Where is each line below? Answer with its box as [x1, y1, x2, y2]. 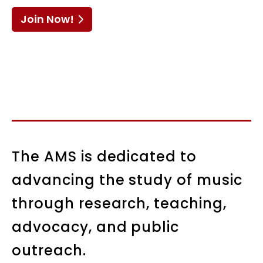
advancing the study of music [12, 170, 242, 190]
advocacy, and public [12, 217, 180, 237]
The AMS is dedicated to [12, 147, 197, 166]
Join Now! [21, 12, 74, 26]
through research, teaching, [12, 194, 227, 213]
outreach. [12, 241, 86, 260]
